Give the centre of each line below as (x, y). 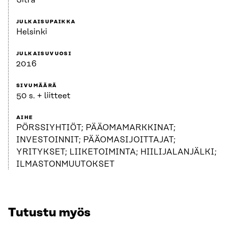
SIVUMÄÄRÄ (37, 85)
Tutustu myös (49, 213)
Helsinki (32, 32)
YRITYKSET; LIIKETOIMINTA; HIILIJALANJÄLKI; (117, 152)
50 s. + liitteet (43, 96)
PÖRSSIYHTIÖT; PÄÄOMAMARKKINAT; (96, 127)
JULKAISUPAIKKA (46, 22)
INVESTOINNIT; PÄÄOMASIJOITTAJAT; (96, 140)
